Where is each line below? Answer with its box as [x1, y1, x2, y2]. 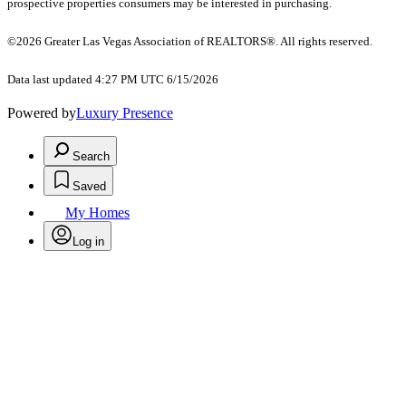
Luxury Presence [76, 105, 173, 121]
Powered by [7, 105, 76, 121]
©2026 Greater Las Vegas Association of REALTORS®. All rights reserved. [7, 34, 372, 49]
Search [72, 150, 110, 164]
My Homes [65, 205, 130, 221]
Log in [72, 235, 104, 249]
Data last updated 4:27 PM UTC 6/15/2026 [7, 72, 218, 87]
